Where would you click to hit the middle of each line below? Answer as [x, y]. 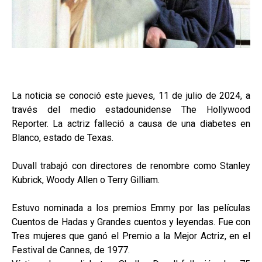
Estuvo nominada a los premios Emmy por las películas [131, 208]
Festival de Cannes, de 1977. [71, 250]
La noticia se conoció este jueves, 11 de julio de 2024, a [131, 96]
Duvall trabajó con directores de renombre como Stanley [131, 166]
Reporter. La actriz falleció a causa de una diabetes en [131, 124]
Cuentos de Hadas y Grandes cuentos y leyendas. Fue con [131, 222]
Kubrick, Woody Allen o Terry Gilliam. [86, 180]
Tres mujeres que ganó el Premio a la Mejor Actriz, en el [131, 236]
